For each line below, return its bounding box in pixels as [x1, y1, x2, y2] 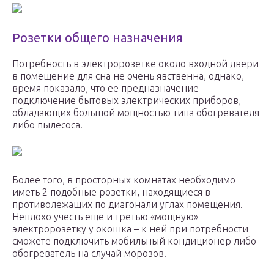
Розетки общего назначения [12, 31, 183, 45]
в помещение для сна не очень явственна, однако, [12, 70, 244, 82]
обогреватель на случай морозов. [12, 248, 166, 259]
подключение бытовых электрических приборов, [12, 95, 241, 106]
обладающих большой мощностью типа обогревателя [12, 107, 259, 119]
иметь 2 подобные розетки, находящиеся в [12, 187, 210, 198]
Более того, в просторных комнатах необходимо [12, 174, 235, 186]
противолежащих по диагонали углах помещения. [12, 199, 243, 210]
